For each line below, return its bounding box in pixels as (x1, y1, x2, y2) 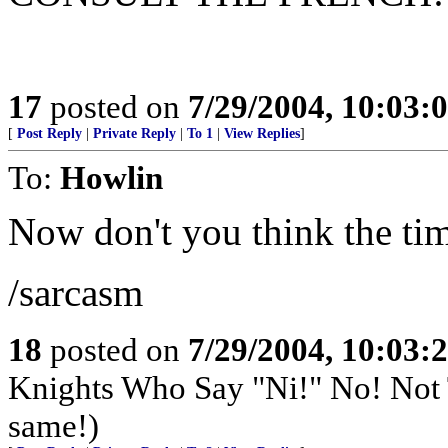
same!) (8, 407, 99, 444)
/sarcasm (8, 271, 143, 314)
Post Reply (17, 126, 82, 141)
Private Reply (93, 126, 176, 141)
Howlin (60, 159, 163, 196)
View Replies (224, 126, 300, 141)
